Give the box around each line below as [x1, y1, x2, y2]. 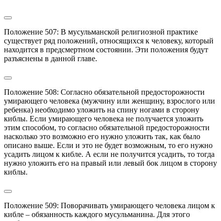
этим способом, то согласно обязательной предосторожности [4, 123, 210, 132]
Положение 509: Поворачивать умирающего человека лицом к [4, 201, 215, 210]
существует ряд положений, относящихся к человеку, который [4, 36, 214, 45]
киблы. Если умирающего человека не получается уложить [4, 114, 203, 123]
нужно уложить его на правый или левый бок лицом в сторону [4, 158, 217, 167]
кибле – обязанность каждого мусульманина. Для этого [4, 210, 190, 219]
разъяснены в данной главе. [4, 54, 97, 63]
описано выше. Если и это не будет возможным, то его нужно [4, 141, 213, 149]
